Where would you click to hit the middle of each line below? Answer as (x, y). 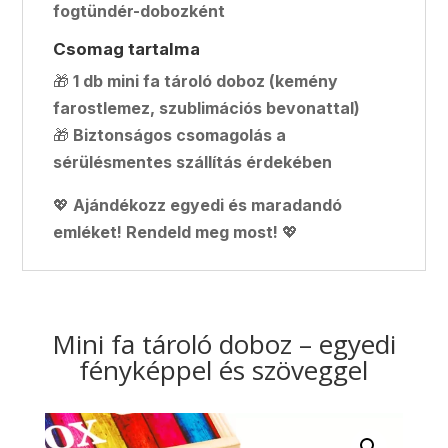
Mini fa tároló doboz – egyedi (223, 343)
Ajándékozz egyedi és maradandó (208, 204)
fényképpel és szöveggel (224, 369)
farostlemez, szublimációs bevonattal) (207, 107)
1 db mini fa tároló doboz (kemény (206, 80)
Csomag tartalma (127, 48)
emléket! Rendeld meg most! (166, 231)
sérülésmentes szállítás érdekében (193, 161)
